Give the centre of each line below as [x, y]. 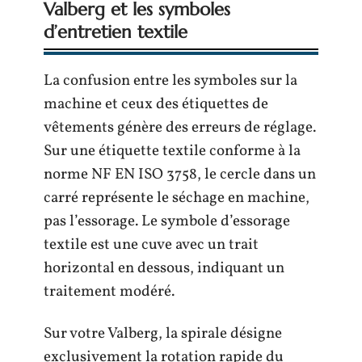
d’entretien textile [116, 32]
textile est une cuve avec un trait [151, 245]
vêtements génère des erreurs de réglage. [180, 128]
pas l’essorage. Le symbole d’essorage [167, 222]
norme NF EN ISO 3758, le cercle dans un [180, 175]
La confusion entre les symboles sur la [170, 81]
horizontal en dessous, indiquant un [164, 269]
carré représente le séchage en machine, [177, 198]
